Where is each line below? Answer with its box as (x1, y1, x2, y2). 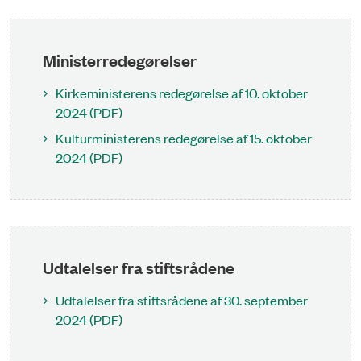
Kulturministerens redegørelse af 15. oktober (56, 128, 312, 147)
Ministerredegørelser (43, 48, 197, 71)
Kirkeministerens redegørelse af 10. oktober (56, 83, 308, 102)
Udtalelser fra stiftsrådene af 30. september (56, 291, 308, 309)
